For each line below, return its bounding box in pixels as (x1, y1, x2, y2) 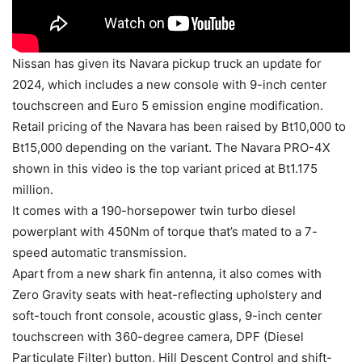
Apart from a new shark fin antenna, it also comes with (12, 265, 322, 281)
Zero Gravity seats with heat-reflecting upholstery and (12, 286, 322, 302)
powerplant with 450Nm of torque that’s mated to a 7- (12, 223, 318, 239)
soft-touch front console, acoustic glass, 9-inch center (12, 307, 322, 323)
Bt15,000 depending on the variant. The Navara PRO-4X (12, 139, 330, 155)
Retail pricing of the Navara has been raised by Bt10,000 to (12, 118, 346, 134)
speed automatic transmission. (12, 244, 187, 260)
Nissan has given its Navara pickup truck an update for (12, 55, 322, 71)
